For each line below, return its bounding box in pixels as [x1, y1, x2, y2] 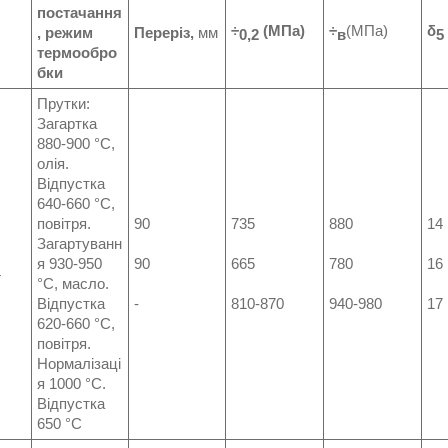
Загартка [37, 115, 97, 132]
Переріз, [134, 24, 194, 41]
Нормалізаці [37, 355, 121, 372]
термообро [37, 44, 117, 61]
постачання [37, 4, 122, 21]
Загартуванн [37, 235, 122, 252]
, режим [37, 24, 93, 41]
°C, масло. [37, 275, 109, 292]
